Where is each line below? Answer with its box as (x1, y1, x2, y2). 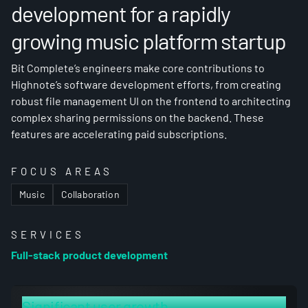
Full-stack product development (11, 248, 168, 261)
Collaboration (60, 188, 120, 200)
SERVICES (11, 228, 85, 241)
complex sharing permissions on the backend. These (11, 111, 264, 124)
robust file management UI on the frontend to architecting (11, 94, 291, 107)
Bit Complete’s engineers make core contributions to (11, 61, 265, 74)
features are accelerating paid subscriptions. (11, 127, 227, 140)
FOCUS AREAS (11, 165, 113, 177)
